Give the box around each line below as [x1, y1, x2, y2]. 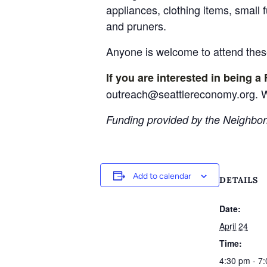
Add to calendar [132, 171, 191, 181]
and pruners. [106, 18, 169, 33]
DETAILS [219, 175, 258, 185]
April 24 [219, 220, 248, 232]
